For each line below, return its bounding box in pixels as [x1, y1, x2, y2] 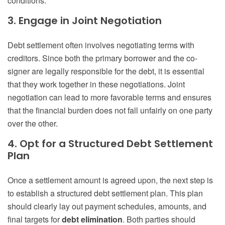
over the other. [8, 118, 58, 130]
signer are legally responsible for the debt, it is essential [8, 65, 204, 77]
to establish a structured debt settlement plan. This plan [8, 187, 203, 199]
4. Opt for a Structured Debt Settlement [8, 137, 213, 151]
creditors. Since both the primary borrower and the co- [8, 52, 197, 64]
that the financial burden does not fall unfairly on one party [8, 104, 212, 117]
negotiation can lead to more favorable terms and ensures [8, 91, 211, 103]
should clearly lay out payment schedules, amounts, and [8, 200, 206, 212]
